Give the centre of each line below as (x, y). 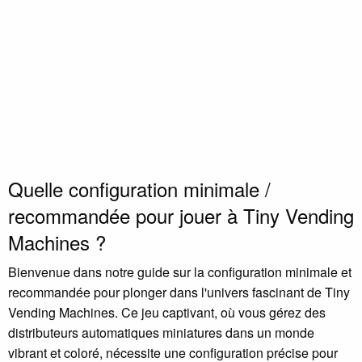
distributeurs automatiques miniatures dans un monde (161, 333)
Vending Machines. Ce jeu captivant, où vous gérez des (167, 313)
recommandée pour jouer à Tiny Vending (181, 216)
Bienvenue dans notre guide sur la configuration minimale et (180, 272)
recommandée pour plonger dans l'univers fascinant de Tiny (179, 293)
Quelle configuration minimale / (139, 189)
